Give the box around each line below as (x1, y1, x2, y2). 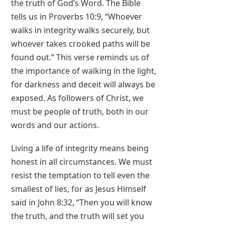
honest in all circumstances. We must (11, 156, 153, 168)
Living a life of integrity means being (11, 143, 149, 154)
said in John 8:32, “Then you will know (11, 197, 153, 208)
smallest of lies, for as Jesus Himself (11, 183, 147, 195)
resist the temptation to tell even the (11, 170, 150, 181)
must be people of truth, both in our (11, 106, 149, 118)
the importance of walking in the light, (11, 65, 157, 77)
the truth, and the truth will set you (11, 210, 145, 222)
